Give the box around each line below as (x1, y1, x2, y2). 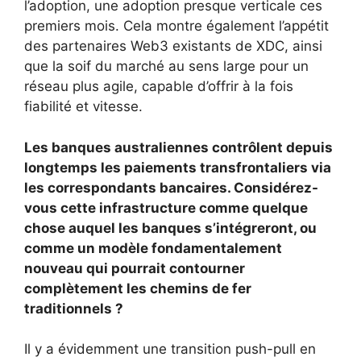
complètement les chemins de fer (24, 280, 251, 297)
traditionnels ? (24, 300, 123, 317)
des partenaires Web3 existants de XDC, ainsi (24, 38, 322, 55)
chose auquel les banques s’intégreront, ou (24, 219, 317, 236)
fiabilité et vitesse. (24, 98, 143, 115)
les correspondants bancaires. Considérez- (24, 179, 318, 196)
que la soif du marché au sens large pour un (24, 58, 309, 75)
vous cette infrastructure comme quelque (24, 199, 308, 216)
